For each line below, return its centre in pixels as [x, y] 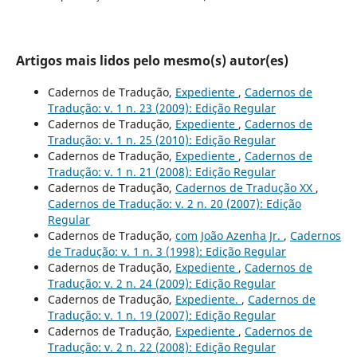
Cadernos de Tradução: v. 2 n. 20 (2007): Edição [174, 203]
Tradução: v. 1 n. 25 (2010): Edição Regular [161, 139]
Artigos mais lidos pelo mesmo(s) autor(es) [152, 60]
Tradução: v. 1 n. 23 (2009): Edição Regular [161, 108]
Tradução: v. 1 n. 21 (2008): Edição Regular [161, 171]
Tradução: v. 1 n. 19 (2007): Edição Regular [161, 315]
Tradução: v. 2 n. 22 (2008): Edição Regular [161, 347]
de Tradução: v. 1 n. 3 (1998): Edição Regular [167, 251]
